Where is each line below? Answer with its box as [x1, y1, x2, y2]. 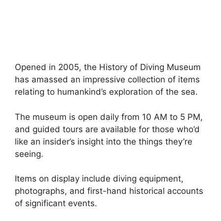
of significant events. [15, 198, 100, 209]
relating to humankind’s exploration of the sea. [15, 87, 198, 97]
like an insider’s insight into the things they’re [15, 136, 192, 147]
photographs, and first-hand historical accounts [15, 186, 203, 196]
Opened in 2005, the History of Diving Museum [15, 62, 201, 73]
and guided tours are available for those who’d [15, 124, 200, 134]
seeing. [15, 148, 43, 159]
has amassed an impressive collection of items [15, 74, 200, 85]
